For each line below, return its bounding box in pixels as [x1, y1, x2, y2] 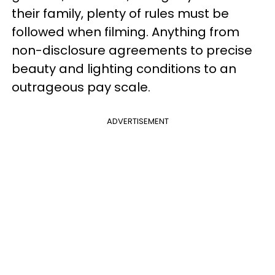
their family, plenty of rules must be [12, 4, 229, 22]
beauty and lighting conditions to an [12, 60, 236, 77]
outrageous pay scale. [12, 78, 150, 96]
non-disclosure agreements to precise [12, 41, 252, 59]
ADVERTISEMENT [106, 115, 169, 127]
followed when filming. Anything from [12, 23, 239, 41]
